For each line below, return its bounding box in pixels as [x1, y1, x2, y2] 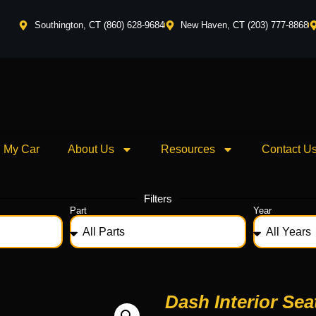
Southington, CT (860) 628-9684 [34, 20, 164, 30]
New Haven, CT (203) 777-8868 [181, 20, 309, 30]
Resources [160, 143, 215, 155]
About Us [67, 143, 114, 155]
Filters [144, 193, 172, 205]
